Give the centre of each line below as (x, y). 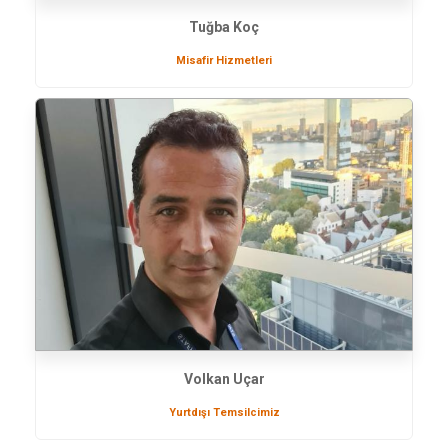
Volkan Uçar (224, 378)
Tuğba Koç (224, 26)
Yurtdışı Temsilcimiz (224, 412)
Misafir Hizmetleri (224, 60)
